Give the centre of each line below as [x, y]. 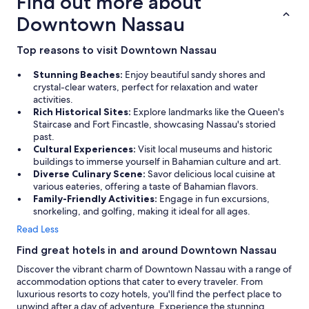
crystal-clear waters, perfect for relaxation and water [146, 87]
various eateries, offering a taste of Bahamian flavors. [146, 186]
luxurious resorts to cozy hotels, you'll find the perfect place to [149, 294]
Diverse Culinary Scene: [90, 174]
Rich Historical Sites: [83, 112]
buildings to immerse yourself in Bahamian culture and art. [157, 161]
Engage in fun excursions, [215, 199]
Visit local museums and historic [205, 149]
